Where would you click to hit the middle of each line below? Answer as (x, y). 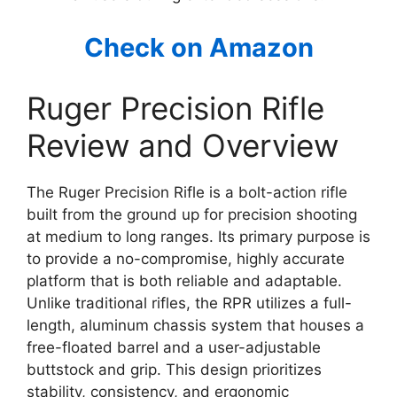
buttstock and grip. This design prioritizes (174, 370)
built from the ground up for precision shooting (192, 214)
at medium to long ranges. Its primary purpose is (198, 237)
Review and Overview (183, 145)
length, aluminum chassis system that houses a (195, 325)
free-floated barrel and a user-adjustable (174, 347)
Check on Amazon (198, 47)
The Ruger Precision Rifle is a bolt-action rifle (187, 192)
